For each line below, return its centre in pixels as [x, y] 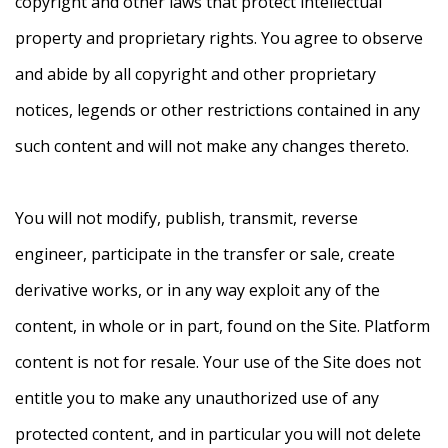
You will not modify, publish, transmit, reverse [186, 218]
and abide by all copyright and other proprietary [195, 74]
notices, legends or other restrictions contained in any [217, 110]
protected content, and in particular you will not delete [218, 434]
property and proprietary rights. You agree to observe [219, 38]
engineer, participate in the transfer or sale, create [205, 254]
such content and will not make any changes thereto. [212, 146]
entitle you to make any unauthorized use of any [197, 398]
